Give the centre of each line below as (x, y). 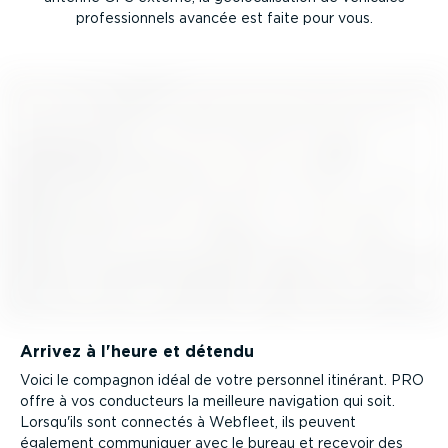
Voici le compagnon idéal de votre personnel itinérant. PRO (222, 380)
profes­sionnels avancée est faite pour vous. (224, 18)
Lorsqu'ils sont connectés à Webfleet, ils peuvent (188, 422)
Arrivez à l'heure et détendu (137, 351)
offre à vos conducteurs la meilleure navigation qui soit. (207, 401)
